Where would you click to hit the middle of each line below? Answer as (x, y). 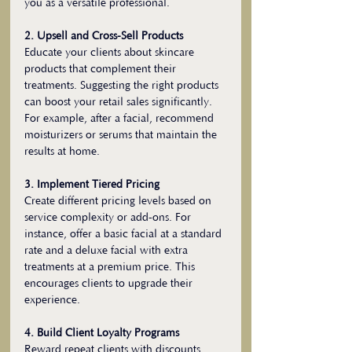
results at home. (62, 152)
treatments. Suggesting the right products (123, 86)
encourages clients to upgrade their (110, 284)
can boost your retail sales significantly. (120, 102)
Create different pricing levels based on (119, 201)
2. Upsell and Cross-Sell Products (104, 36)
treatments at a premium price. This (111, 267)
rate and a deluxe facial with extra (108, 251)
